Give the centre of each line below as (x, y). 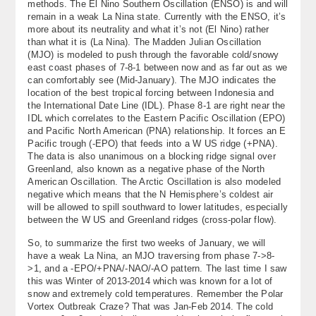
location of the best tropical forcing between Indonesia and (151, 92)
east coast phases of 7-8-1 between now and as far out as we (157, 67)
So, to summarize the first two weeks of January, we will (147, 243)
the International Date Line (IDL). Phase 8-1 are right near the (157, 105)
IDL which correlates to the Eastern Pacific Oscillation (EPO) (157, 118)
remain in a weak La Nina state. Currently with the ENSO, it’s (157, 16)
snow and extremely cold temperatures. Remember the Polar (156, 293)
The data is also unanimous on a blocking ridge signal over (152, 156)
